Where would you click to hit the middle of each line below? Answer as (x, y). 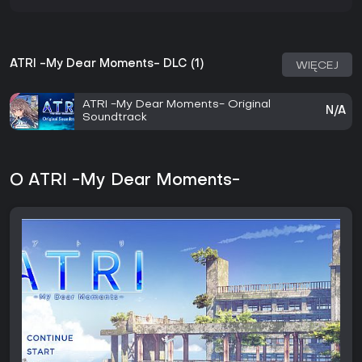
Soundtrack (115, 118)
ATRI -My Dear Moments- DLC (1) (107, 65)
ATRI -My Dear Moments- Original (177, 105)
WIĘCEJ (317, 66)
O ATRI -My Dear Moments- (125, 181)
